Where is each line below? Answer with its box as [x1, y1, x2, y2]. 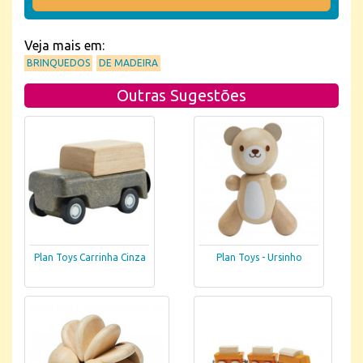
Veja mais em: [24, 38, 105, 53]
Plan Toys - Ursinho [216, 252, 302, 263]
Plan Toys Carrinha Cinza [33, 252, 146, 263]
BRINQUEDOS [27, 58, 90, 68]
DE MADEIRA [99, 58, 158, 68]
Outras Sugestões [117, 86, 246, 105]
